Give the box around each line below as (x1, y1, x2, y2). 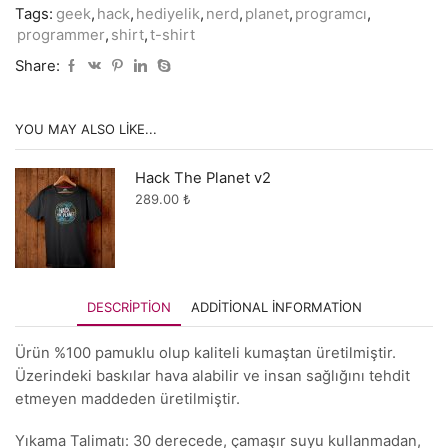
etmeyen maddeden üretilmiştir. (15, 390, 240, 409)
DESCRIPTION (86, 299, 171, 316)
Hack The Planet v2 (135, 168, 271, 187)
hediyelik (136, 4, 200, 23)
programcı (295, 4, 367, 23)
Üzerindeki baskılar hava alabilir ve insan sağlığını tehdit (15, 367, 410, 386)
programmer (17, 25, 105, 44)
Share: (15, 56, 60, 75)
